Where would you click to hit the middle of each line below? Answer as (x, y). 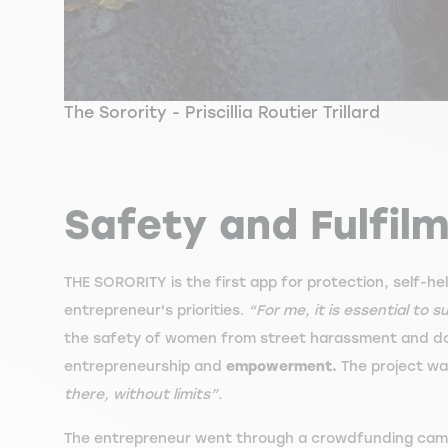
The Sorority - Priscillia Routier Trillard (222, 112)
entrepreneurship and (145, 366)
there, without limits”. (143, 394)
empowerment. (281, 366)
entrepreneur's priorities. (156, 310)
